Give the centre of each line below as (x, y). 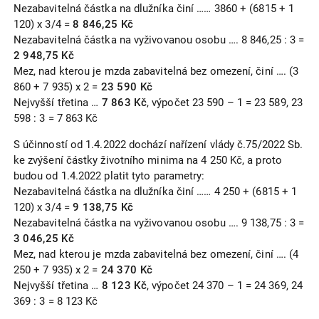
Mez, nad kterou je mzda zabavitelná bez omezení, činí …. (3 (156, 72)
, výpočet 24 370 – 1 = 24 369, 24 (225, 286)
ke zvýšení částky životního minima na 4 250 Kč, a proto (147, 161)
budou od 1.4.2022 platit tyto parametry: (109, 176)
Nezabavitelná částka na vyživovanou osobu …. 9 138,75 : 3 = (159, 223)
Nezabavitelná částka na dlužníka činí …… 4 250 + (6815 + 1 (155, 192)
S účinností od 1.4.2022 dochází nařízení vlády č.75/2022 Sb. (158, 145)
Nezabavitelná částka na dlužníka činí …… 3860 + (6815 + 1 (154, 9)
